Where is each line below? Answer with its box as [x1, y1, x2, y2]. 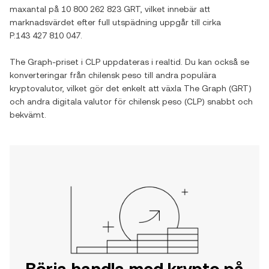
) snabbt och [202, 97, 253, 106]
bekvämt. [10, 110, 46, 119]
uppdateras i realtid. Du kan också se [100, 57, 249, 67]
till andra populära [142, 70, 216, 80]
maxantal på [10, 4, 61, 14]
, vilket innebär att [141, 4, 210, 14]
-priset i [52, 57, 85, 67]
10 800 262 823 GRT [61, 4, 141, 14]
